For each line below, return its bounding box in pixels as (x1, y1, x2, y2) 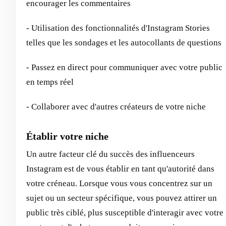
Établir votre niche (26, 131, 108, 142)
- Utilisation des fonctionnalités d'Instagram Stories (26, 23, 210, 33)
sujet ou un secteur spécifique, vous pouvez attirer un (26, 193, 217, 203)
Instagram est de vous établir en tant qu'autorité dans (26, 164, 214, 174)
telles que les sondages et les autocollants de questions (26, 38, 221, 48)
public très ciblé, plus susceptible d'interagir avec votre (26, 208, 223, 218)
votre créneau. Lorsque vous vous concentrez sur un (26, 179, 212, 189)
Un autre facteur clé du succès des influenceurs (26, 149, 195, 159)
